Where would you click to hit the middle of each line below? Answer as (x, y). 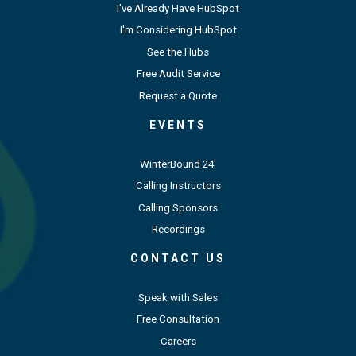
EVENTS (178, 124)
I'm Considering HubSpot (178, 30)
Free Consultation (178, 319)
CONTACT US (178, 259)
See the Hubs (178, 52)
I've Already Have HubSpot (178, 8)
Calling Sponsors (178, 207)
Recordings (178, 230)
